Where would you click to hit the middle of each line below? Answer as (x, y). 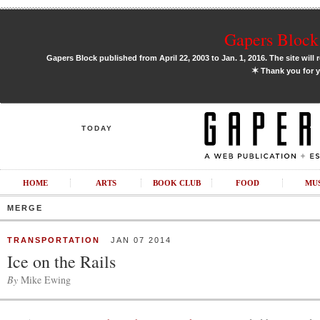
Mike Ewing (44, 280)
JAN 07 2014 (136, 240)
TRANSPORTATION (54, 240)
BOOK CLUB (176, 183)
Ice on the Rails (61, 261)
